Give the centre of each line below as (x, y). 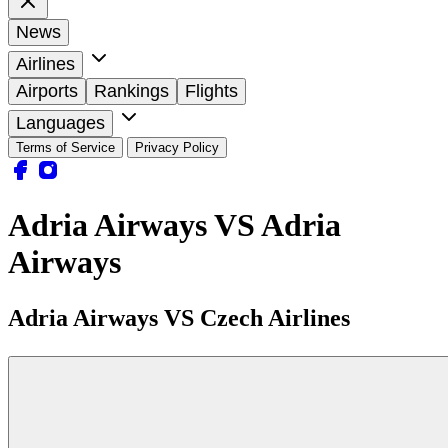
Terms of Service (65, 147)
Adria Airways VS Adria (174, 225)
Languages (60, 122)
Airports (47, 90)
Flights (211, 90)
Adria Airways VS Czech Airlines (179, 318)
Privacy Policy (177, 147)
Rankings (131, 90)
